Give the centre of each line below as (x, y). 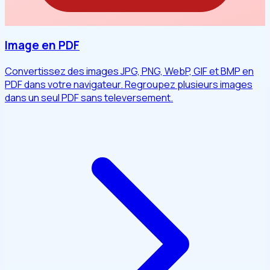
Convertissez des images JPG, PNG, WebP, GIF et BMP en (129, 71)
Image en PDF (42, 46)
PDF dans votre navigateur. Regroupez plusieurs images (129, 84)
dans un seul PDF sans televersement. (89, 97)
